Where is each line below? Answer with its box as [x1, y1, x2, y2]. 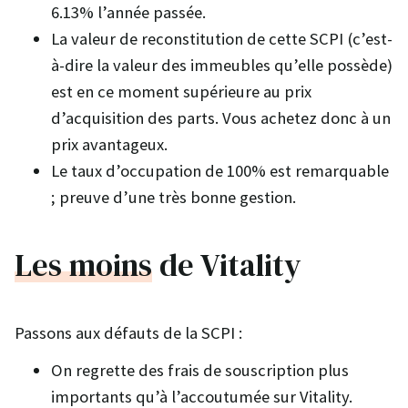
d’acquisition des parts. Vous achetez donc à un [51, 107, 391, 129]
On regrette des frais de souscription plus [51, 359, 349, 381]
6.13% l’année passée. [51, 2, 206, 24]
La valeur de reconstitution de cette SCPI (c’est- [51, 28, 393, 50]
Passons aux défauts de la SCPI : [15, 322, 242, 344]
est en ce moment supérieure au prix [51, 81, 311, 103]
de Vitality [152, 243, 301, 288]
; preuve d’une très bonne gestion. [51, 187, 296, 209]
